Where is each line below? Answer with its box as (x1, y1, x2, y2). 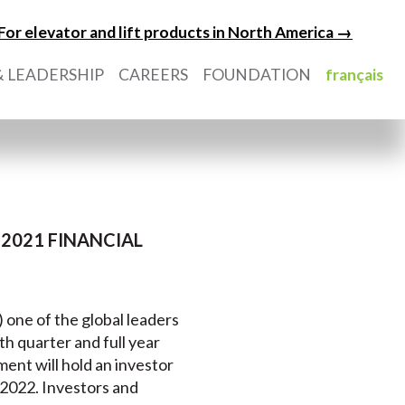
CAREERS (118, 65, 188, 84)
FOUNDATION (202, 65, 311, 84)
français (325, 65, 383, 84)
